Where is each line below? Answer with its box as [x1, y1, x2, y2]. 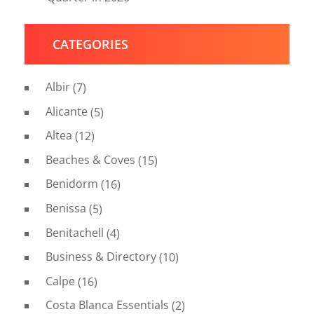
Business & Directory [45, 249, 156, 265]
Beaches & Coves [45, 151, 135, 168]
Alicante [45, 103, 88, 119]
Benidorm [45, 176, 98, 192]
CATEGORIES [53, 35, 128, 53]
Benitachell [45, 224, 104, 240]
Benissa [45, 200, 86, 216]
